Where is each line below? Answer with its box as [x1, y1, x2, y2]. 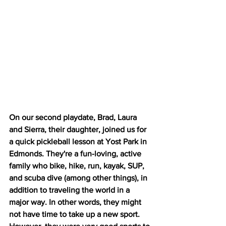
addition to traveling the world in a [9, 186, 132, 195]
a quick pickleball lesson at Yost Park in [9, 137, 149, 146]
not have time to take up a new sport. [9, 210, 142, 219]
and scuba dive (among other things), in [9, 174, 149, 183]
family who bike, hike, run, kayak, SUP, [9, 161, 146, 171]
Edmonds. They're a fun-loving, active [9, 149, 143, 158]
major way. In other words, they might [9, 198, 143, 207]
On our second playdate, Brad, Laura [9, 113, 139, 122]
